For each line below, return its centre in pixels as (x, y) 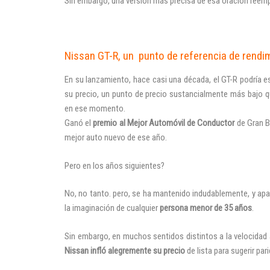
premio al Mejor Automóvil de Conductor (164, 123)
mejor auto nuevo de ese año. (116, 137)
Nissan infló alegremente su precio (125, 250)
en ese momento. (95, 108)
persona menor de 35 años (206, 208)
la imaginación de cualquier (112, 208)
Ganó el (79, 123)
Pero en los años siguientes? (115, 165)
